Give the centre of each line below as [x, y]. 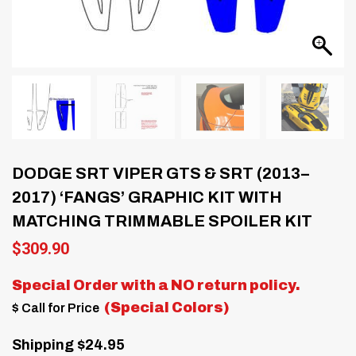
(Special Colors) [166, 307]
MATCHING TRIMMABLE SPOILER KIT [162, 221]
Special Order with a [91, 285]
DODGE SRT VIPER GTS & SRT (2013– [161, 173]
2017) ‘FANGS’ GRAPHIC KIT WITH [147, 197]
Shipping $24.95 [68, 344]
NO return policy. [236, 285]
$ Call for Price [57, 308]
